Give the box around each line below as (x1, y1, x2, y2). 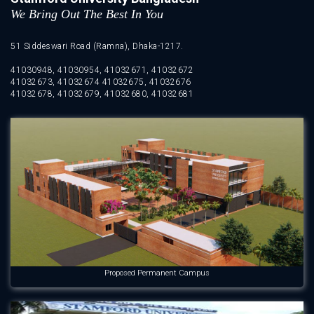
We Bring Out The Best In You (11, 7, 163, 21)
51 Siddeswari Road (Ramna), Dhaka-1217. (11, 41, 184, 51)
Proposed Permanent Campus (104, 268, 210, 278)
